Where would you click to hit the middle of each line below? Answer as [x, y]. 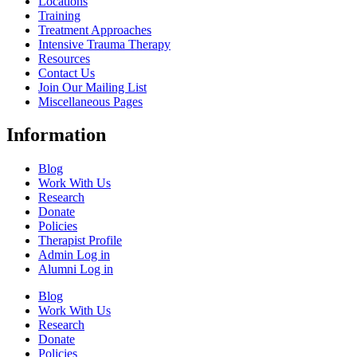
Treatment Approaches [95, 29]
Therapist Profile [80, 241]
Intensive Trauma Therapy [104, 44]
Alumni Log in [76, 269]
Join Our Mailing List [92, 87]
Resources [64, 58]
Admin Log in [74, 255]
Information [56, 135]
